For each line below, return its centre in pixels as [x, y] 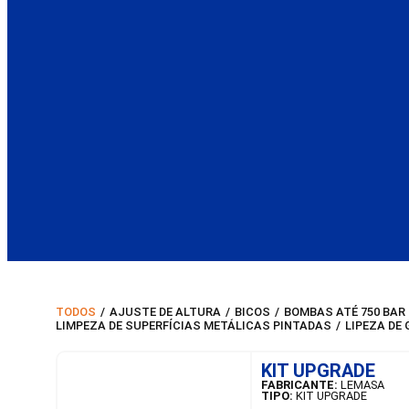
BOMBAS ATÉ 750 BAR [345, 312]
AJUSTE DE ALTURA [166, 312]
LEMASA [361, 385]
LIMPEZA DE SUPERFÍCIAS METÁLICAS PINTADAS [194, 326]
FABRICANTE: [299, 385]
